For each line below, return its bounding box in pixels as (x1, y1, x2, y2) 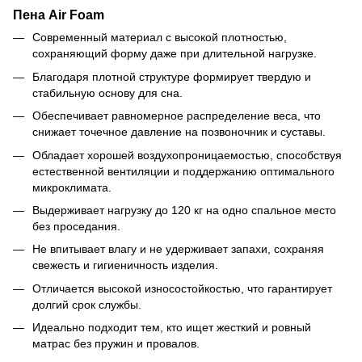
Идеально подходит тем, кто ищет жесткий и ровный (32, 321, 311, 335)
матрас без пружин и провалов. (32, 337, 200, 351)
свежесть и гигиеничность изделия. (32, 259, 218, 272)
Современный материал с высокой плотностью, (32, 31, 287, 44)
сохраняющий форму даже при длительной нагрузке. (32, 47, 317, 61)
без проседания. (32, 219, 120, 233)
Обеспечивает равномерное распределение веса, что (32, 109, 321, 123)
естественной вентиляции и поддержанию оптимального (32, 164, 335, 178)
